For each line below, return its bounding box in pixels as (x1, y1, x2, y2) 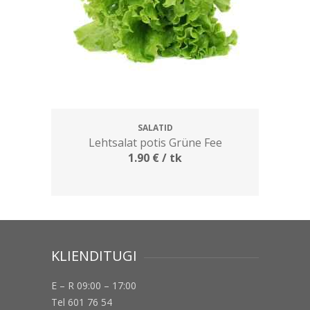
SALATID (137, 121, 173, 134)
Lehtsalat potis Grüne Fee (88, 134, 222, 150)
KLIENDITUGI (51, 246, 137, 265)
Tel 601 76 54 (51, 295, 112, 309)
